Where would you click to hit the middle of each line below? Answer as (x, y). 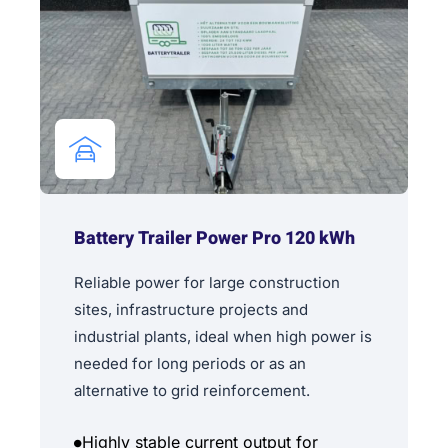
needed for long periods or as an (190, 364)
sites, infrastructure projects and (191, 310)
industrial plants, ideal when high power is (223, 337)
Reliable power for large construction (207, 283)
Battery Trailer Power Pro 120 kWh (214, 239)
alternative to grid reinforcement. (192, 391)
